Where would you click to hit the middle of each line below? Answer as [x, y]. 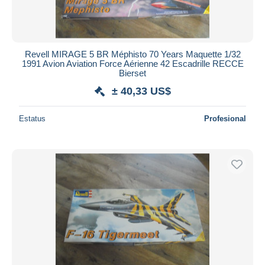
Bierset [132, 73]
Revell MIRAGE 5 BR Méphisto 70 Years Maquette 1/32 [132, 54]
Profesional [225, 118]
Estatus [32, 118]
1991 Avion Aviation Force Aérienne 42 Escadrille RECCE [132, 63]
